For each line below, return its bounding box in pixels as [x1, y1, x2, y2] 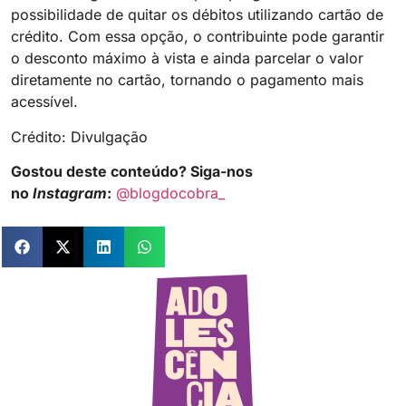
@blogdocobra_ [116, 184, 225, 203]
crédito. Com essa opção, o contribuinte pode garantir [11, 27, 384, 46]
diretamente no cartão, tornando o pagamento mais [11, 71, 363, 90]
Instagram [33, 184, 107, 203]
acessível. [11, 92, 78, 111]
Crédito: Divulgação [11, 127, 148, 146]
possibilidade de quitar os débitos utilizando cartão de [11, 5, 383, 24]
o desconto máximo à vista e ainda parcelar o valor [11, 49, 363, 68]
